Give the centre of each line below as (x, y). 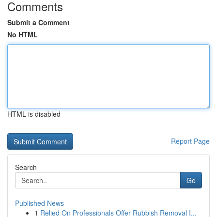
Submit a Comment (39, 22)
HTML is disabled (34, 114)
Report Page (190, 141)
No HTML (23, 34)
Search (26, 167)
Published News (39, 203)
